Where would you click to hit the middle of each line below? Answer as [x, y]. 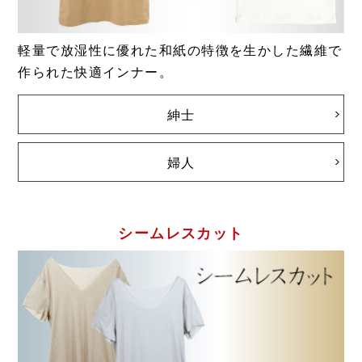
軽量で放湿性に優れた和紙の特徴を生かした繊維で [180, 50]
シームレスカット [181, 234]
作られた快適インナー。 [96, 72]
